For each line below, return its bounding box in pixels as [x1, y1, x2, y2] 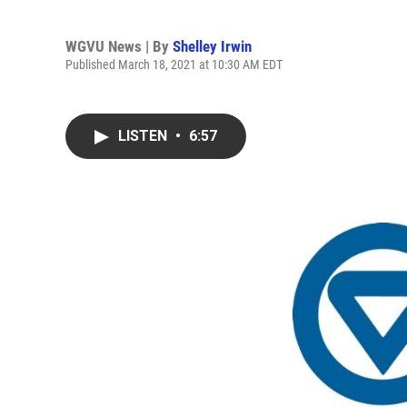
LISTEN [118, 127, 171, 144]
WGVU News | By [65, 36, 173, 55]
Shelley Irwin [173, 36, 252, 55]
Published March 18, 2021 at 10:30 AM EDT [65, 56, 283, 72]
